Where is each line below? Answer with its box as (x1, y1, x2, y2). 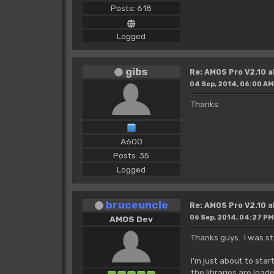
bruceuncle (105, 198, 168, 211)
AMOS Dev (109, 213, 154, 224)
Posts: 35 (113, 150, 150, 160)
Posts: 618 (111, 2, 152, 13)
